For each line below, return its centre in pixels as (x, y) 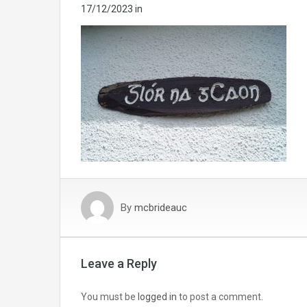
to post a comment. (220, 297)
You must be (109, 297)
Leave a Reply (119, 264)
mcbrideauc (161, 208)
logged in (157, 297)
